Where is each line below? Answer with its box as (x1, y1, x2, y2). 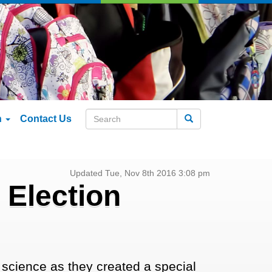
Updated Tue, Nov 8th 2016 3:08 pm (70, 169, 210, 178)
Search (192, 114, 220, 123)
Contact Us (20, 114, 72, 124)
